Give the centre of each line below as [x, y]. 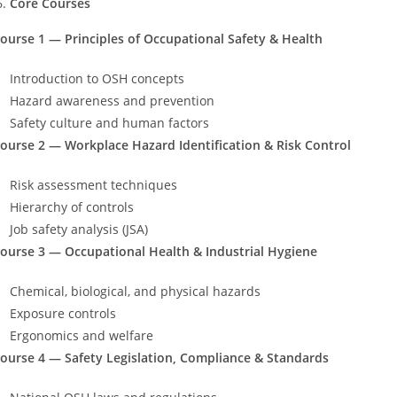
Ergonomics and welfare [82, 335]
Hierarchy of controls [72, 206]
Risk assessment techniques [93, 184]
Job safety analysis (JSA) [79, 229]
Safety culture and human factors [109, 122]
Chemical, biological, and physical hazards [135, 291]
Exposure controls [63, 313]
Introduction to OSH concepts [97, 78]
